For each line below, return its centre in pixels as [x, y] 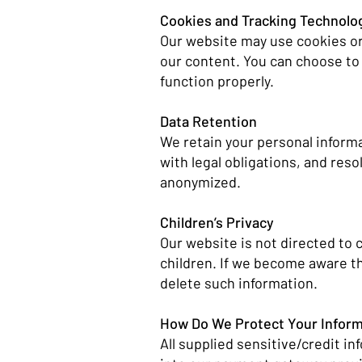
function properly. [219, 81]
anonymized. [200, 182]
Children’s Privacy [219, 222]
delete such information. [240, 283]
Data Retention [210, 121]
